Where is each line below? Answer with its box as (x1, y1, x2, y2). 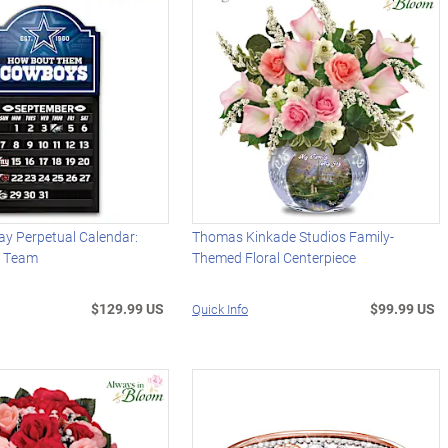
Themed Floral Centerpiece (192, 248, 357, 268)
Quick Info (192, 300, 249, 319)
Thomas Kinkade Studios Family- (192, 227, 395, 247)
